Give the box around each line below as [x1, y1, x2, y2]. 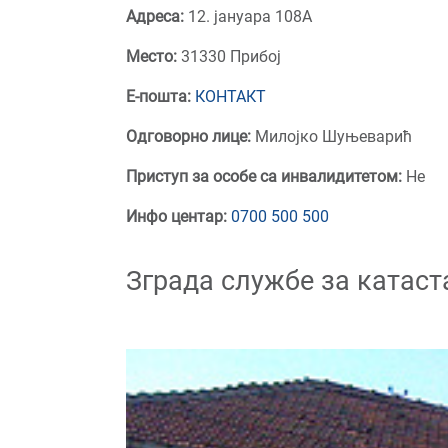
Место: [126, 46, 181, 66]
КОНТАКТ [195, 86, 266, 106]
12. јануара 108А [188, 6, 312, 26]
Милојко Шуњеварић [251, 126, 412, 146]
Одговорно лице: [126, 126, 251, 146]
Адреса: [126, 6, 188, 26]
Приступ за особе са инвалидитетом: [126, 166, 402, 186]
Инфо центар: [126, 206, 231, 226]
